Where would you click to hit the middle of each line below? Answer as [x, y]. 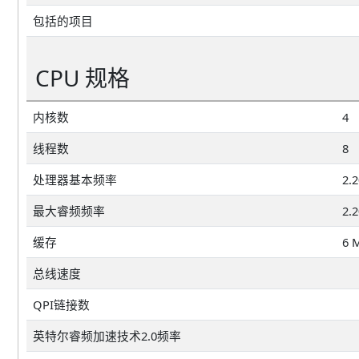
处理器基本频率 [75, 179]
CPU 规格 [83, 77]
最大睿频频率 [69, 210]
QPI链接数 [61, 304]
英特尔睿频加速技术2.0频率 [107, 335]
